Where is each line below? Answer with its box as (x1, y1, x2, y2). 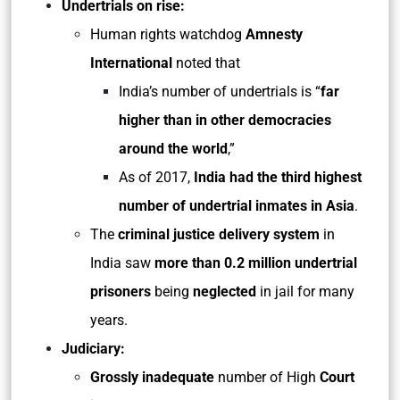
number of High (214, 369, 320, 386)
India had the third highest (194, 169, 362, 186)
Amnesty (246, 26, 303, 43)
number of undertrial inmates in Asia (119, 197, 354, 214)
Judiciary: (62, 340, 125, 357)
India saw (90, 254, 151, 271)
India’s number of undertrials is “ (119, 83, 321, 100)
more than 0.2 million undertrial (151, 254, 357, 271)
